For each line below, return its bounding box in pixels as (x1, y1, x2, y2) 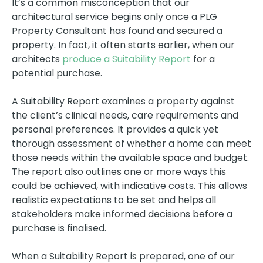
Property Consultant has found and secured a (12, 23, 222, 38)
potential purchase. (12, 66, 102, 80)
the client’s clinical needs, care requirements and (12, 108, 238, 122)
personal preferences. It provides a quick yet (12, 122, 218, 136)
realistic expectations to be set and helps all (12, 193, 216, 207)
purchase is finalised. (12, 221, 106, 235)
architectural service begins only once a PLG (12, 9, 217, 23)
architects (12, 52, 62, 66)
